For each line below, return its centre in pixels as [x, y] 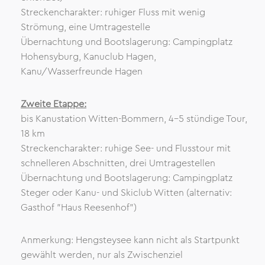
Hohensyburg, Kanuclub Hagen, [88, 57]
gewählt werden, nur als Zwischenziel [102, 255]
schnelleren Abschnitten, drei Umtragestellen [118, 163]
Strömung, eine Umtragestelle [85, 27]
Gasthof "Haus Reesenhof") [79, 208]
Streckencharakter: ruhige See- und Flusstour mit [126, 148]
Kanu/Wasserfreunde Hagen [82, 72]
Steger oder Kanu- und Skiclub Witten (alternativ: [126, 193]
